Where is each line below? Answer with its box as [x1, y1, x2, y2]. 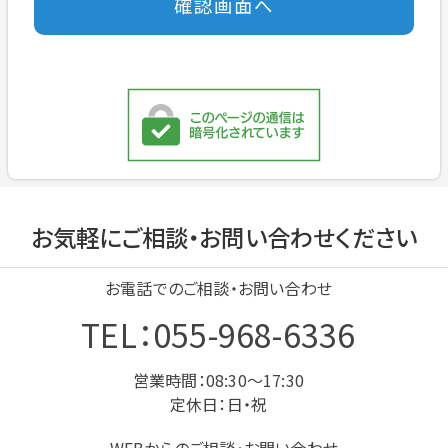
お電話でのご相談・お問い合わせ [104, 276, 332, 301]
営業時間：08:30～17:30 [132, 368, 304, 393]
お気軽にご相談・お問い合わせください [30, 220, 418, 255]
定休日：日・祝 [169, 392, 268, 417]
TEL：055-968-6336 [81, 311, 356, 358]
